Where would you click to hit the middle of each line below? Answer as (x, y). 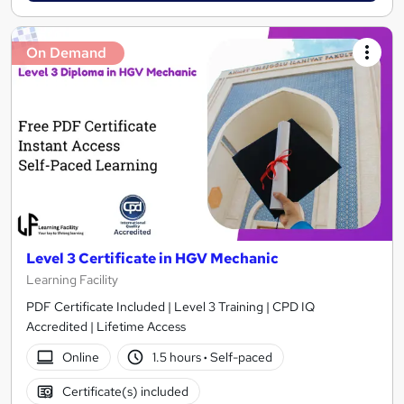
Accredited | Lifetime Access (106, 327)
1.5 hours (179, 357)
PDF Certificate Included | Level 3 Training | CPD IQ (170, 307)
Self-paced (240, 357)
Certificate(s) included (125, 391)
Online (80, 357)
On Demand (66, 52)
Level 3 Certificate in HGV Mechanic (152, 259)
